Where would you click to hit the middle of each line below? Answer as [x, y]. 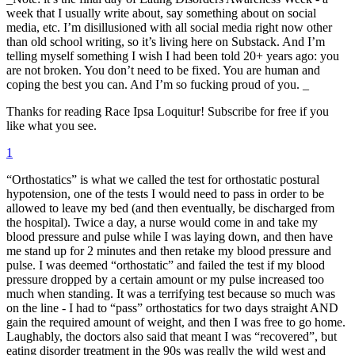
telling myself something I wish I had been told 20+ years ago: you [173, 55]
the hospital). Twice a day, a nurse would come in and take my [162, 222]
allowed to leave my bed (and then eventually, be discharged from [170, 208]
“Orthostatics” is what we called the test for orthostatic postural [163, 179]
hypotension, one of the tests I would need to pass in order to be [165, 193]
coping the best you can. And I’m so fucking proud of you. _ [158, 84]
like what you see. [52, 125]
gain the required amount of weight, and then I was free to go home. [176, 322]
